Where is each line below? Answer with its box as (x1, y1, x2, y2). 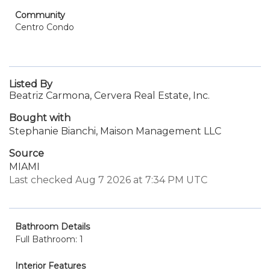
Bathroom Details (15, 221, 90, 232)
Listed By (9, 78, 52, 90)
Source (9, 148, 44, 159)
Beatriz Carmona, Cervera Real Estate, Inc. (9, 90, 210, 101)
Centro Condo (15, 22, 74, 33)
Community (15, 10, 65, 20)
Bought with (9, 112, 71, 124)
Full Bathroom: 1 (15, 234, 83, 245)
